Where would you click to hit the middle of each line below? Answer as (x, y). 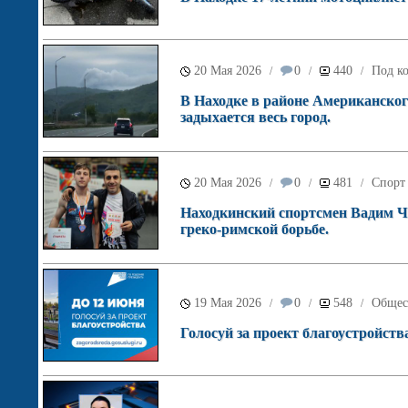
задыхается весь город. (255, 117)
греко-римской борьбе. (255, 229)
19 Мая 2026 (228, 303)
